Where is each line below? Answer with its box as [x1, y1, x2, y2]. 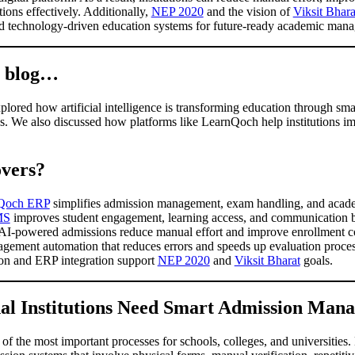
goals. [300, 253, 336, 267]
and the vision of [203, 4, 293, 18]
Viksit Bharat [234, 253, 300, 267]
